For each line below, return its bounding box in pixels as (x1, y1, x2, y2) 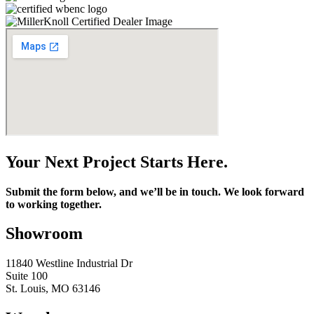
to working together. (6, 198, 102, 210)
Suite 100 (6, 270, 48, 282)
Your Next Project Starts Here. (6, 152, 228, 171)
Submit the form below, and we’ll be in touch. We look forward (6, 185, 304, 198)
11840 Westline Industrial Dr (6, 257, 132, 270)
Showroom (6, 224, 83, 243)
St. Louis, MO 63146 (6, 282, 100, 295)
